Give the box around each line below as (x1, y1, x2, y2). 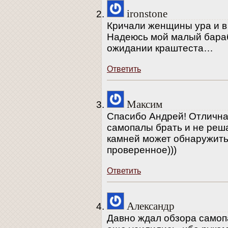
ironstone (127, 8, 167, 19)
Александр (127, 201, 175, 212)
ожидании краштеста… (107, 42, 213, 53)
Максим (127, 99, 162, 110)
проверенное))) (107, 144, 177, 155)
